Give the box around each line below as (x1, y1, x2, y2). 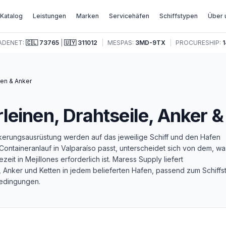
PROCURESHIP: (175, 39, 222, 46)
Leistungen (33, 12, 67, 20)
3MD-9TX (135, 39, 165, 46)
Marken (76, 12, 99, 20)
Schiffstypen (159, 12, 198, 20)
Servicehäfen (109, 12, 150, 20)
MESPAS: (107, 39, 135, 46)
